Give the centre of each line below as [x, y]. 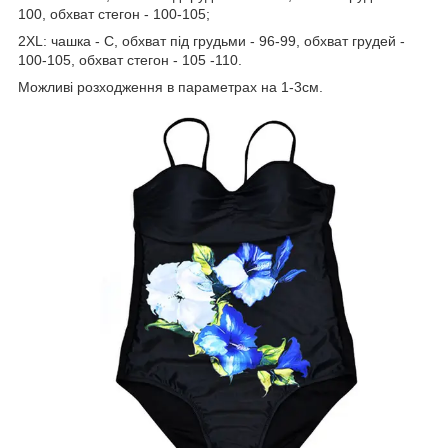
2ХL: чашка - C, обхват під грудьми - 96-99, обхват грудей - [211, 41]
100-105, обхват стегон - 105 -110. [130, 60]
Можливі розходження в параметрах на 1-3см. [170, 87]
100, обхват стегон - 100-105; [114, 14]
